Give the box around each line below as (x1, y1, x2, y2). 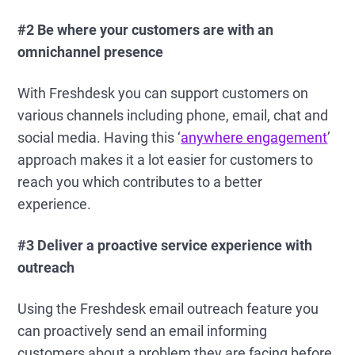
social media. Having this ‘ (17, 129, 181, 146)
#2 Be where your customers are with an (17, 21, 274, 38)
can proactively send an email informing (17, 323, 268, 339)
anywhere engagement (181, 129, 328, 146)
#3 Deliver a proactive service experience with (17, 237, 313, 254)
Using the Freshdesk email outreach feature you (17, 300, 319, 317)
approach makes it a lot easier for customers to (17, 151, 314, 168)
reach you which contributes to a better (17, 174, 263, 190)
